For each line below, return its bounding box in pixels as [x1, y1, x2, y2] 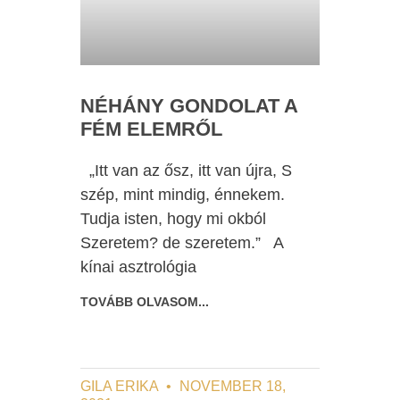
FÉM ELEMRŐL [80, 118, 223, 141]
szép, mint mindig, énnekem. [80, 186, 286, 204]
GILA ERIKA [80, 379, 162, 395]
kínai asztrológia [80, 258, 197, 277]
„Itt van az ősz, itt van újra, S [80, 162, 293, 180]
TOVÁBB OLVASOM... [80, 295, 210, 310]
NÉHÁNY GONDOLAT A [80, 95, 298, 118]
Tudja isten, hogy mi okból [80, 210, 267, 229]
